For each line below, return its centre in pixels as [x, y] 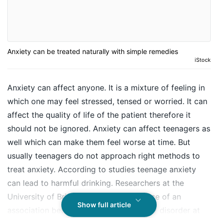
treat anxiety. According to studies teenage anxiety [102, 170]
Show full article [104, 205]
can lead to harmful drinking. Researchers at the [96, 183]
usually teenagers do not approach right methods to [104, 156]
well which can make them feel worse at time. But [99, 142]
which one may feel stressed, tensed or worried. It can [107, 101]
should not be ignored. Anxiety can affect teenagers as [109, 129]
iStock [203, 60]
